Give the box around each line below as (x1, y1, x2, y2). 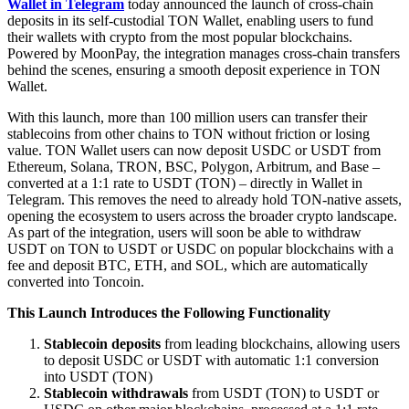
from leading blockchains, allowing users (164, 335, 400, 351)
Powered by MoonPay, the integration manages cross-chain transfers (7, 45, 400, 61)
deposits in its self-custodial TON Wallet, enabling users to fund (7, 12, 373, 28)
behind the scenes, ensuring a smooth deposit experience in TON (7, 61, 381, 78)
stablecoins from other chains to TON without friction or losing (7, 125, 370, 142)
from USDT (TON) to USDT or (188, 384, 379, 401)
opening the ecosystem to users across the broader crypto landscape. (7, 207, 397, 224)
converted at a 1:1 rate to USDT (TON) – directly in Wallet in (7, 174, 362, 191)
